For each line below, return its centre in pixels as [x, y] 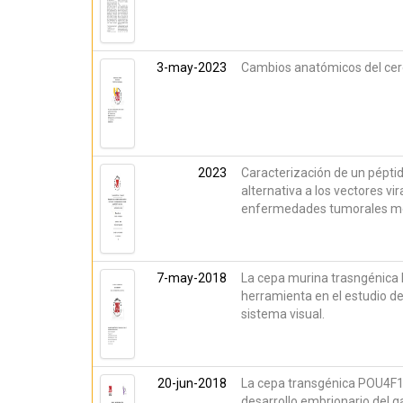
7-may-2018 [192, 278]
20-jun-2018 [192, 383]
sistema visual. [283, 314]
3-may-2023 [192, 67]
